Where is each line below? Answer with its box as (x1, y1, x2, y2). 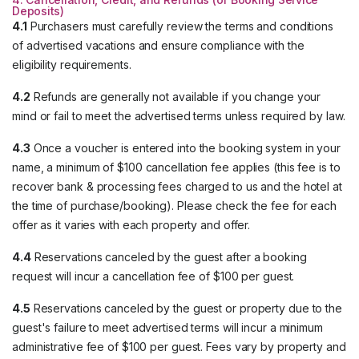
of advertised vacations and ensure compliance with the (12, 38, 305, 52)
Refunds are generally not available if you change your (30, 90, 321, 103)
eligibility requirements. (12, 58, 131, 71)
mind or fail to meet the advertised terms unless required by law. (12, 109, 345, 123)
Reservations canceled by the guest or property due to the (30, 301, 342, 315)
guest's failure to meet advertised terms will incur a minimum (12, 321, 323, 334)
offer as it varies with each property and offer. (12, 218, 251, 232)
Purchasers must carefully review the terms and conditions (26, 19, 333, 33)
